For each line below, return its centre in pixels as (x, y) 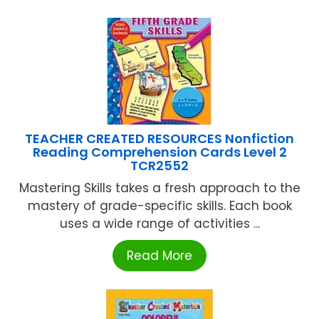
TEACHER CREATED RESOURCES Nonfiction (159, 138)
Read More (159, 255)
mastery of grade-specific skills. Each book (159, 205)
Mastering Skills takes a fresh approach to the (159, 188)
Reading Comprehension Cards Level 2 (159, 152)
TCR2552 (159, 165)
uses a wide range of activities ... (159, 223)
